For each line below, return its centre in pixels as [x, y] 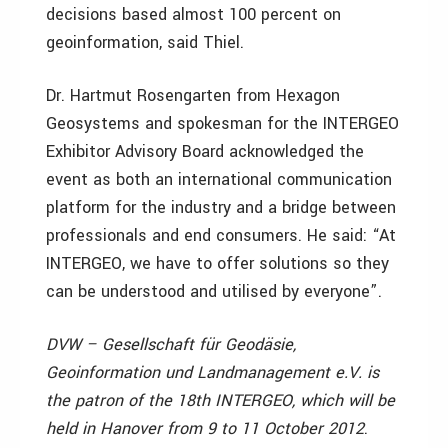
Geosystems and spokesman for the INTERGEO [222, 123]
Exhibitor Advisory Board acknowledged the [205, 151]
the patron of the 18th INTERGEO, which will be [220, 400]
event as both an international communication [219, 179]
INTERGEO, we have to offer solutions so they [217, 263]
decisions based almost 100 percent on [193, 14]
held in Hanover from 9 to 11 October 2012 [205, 428]
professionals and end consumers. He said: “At [221, 235]
